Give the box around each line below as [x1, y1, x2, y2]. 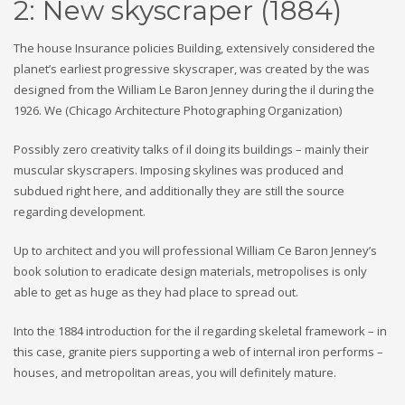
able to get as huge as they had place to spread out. [14, 284, 298, 300]
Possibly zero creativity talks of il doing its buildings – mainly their [14, 141, 369, 157]
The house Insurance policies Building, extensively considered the [14, 40, 375, 56]
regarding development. [14, 203, 146, 220]
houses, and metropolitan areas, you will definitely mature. [14, 364, 336, 381]
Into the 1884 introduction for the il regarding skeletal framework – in [14, 323, 387, 339]
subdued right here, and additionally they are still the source [14, 183, 344, 199]
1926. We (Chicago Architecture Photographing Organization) [14, 102, 342, 118]
